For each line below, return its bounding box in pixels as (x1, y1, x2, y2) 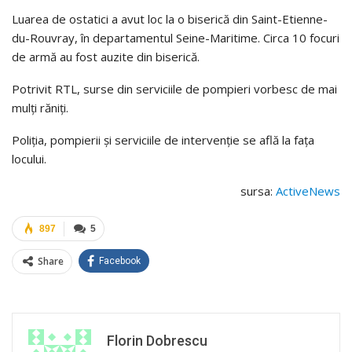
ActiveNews (276, 183, 340, 200)
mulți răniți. (12, 100, 68, 116)
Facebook (99, 255, 141, 267)
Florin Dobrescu (107, 332, 207, 350)
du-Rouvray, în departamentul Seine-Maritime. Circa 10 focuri (12, 30, 339, 46)
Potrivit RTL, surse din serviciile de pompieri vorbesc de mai (12, 81, 337, 97)
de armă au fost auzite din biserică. (12, 49, 200, 65)
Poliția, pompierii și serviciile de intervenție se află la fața (12, 132, 314, 148)
